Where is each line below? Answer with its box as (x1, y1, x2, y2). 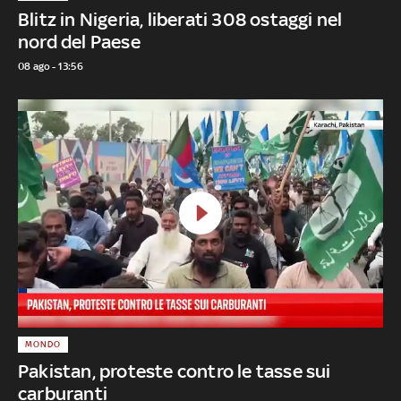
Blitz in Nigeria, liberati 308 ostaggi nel (18, 7, 343, 30)
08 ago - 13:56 (18, 59, 83, 73)
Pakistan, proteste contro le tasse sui (18, 359, 331, 382)
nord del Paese (18, 30, 141, 53)
